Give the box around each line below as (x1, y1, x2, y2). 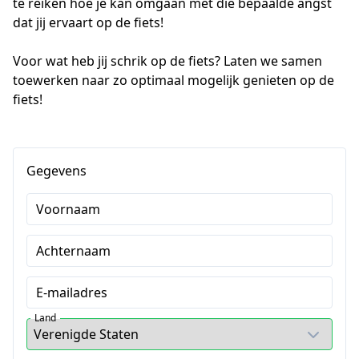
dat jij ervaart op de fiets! (13, 14, 167, 31)
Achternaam (36, 242, 111, 260)
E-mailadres (36, 284, 107, 301)
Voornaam (36, 200, 100, 218)
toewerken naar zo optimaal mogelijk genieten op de (13, 71, 334, 89)
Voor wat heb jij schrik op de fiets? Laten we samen (13, 52, 322, 70)
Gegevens (26, 162, 87, 179)
